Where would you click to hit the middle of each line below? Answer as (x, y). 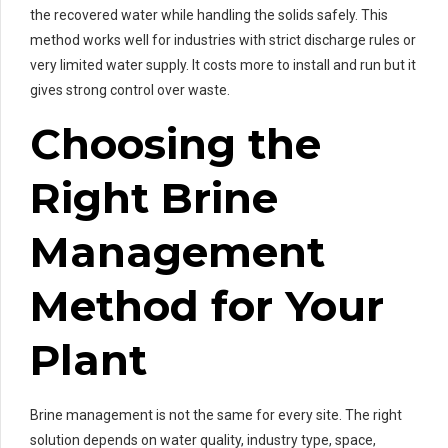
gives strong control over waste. (130, 89)
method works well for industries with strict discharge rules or (223, 39)
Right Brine (154, 197)
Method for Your (207, 305)
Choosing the (175, 143)
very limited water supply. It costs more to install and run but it (223, 64)
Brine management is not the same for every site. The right (216, 415)
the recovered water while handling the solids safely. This (209, 14)
